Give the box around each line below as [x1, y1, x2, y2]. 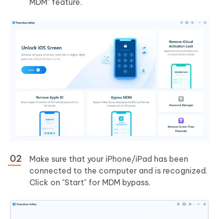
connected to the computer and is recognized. [29, 165, 208, 175]
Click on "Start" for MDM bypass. [29, 177, 151, 187]
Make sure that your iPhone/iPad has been [29, 153, 188, 164]
